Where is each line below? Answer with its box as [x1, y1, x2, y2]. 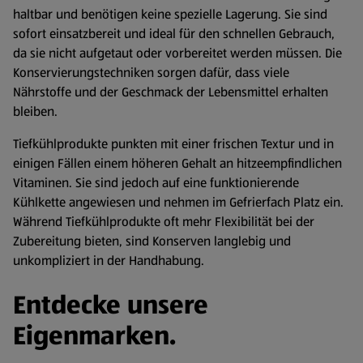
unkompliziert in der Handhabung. [13, 251, 204, 271]
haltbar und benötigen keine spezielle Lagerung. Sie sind [13, 5, 327, 24]
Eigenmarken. [13, 318, 176, 355]
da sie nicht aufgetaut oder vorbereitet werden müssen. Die [13, 44, 342, 63]
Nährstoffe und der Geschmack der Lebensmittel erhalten [13, 83, 328, 102]
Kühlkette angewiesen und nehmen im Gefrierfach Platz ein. [13, 193, 344, 212]
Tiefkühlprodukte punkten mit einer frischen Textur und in [13, 135, 334, 154]
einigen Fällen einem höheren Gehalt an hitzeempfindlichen [13, 154, 342, 173]
